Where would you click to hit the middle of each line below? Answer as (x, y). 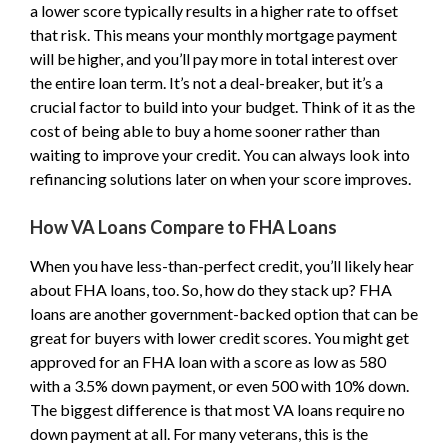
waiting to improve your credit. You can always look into (220, 154)
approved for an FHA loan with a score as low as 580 (208, 361)
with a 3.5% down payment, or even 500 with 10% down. (219, 385)
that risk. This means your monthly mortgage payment (213, 34)
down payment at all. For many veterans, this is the (199, 433)
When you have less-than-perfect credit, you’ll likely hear (222, 265)
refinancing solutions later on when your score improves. (220, 178)
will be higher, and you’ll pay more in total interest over (214, 58)
